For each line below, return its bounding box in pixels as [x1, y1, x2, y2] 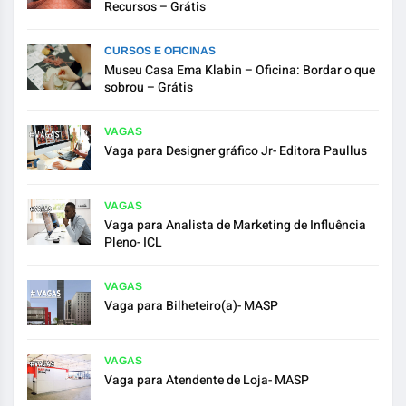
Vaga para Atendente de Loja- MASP [104, 370, 309, 390]
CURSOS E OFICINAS [104, 43, 216, 57]
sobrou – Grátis [104, 77, 193, 97]
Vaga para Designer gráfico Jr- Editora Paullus [104, 140, 367, 160]
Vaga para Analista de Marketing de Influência [104, 215, 366, 235]
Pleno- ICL [104, 232, 162, 252]
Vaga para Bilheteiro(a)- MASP [104, 295, 278, 315]
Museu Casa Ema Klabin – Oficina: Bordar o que [104, 60, 375, 80]
